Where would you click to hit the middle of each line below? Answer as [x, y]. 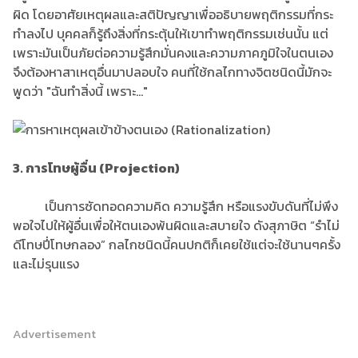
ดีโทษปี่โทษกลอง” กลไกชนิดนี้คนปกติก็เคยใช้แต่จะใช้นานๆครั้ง [177, 245]
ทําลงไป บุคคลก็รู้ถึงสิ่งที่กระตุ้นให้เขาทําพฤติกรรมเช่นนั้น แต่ [171, 34]
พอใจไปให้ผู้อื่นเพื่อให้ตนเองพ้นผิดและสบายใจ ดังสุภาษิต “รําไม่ [176, 225]
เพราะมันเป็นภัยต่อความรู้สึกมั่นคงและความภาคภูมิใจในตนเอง [173, 53]
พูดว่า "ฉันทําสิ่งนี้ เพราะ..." [82, 91]
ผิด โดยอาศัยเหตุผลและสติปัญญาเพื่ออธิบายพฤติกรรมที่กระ [173, 14]
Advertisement [54, 334]
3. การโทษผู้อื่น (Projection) [96, 168]
